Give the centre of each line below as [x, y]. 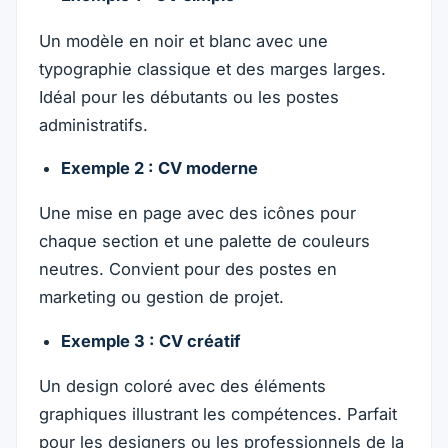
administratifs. [94, 124]
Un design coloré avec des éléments [183, 386]
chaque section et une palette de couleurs [205, 241]
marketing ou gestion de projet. [162, 297]
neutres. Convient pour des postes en [188, 269]
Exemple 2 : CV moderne [159, 167]
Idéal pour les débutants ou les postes [189, 96]
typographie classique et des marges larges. [213, 68]
